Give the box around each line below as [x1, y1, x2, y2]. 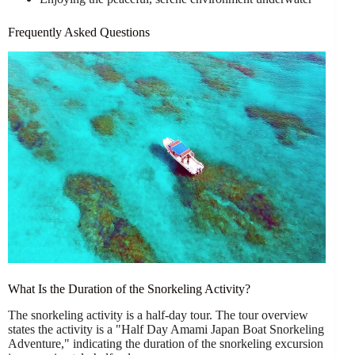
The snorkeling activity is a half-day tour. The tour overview [8, 308, 308, 322]
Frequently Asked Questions [8, 25, 150, 39]
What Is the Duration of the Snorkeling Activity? [8, 282, 250, 296]
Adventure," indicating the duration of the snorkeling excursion [8, 337, 323, 350]
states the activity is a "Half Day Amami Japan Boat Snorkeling [8, 323, 324, 336]
